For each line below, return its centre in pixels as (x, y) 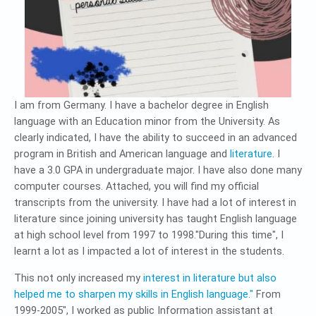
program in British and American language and (122, 154)
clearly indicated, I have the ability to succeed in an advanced (156, 138)
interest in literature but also (210, 278)
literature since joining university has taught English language (156, 219)
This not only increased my (79, 278)
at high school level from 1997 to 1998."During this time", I (149, 235)
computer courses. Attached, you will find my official (136, 186)
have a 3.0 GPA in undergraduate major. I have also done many (158, 170)
